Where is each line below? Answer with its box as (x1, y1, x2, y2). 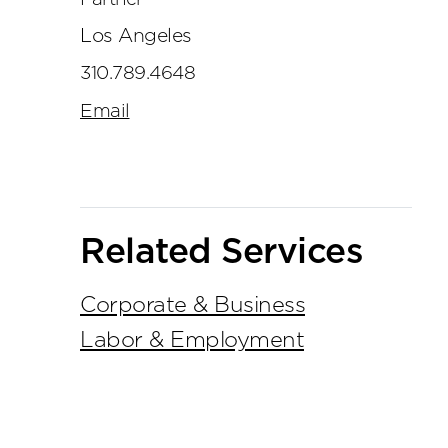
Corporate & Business (80, 293, 305, 316)
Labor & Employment (80, 328, 304, 351)
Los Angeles (80, 27, 192, 46)
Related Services (80, 234, 362, 270)
